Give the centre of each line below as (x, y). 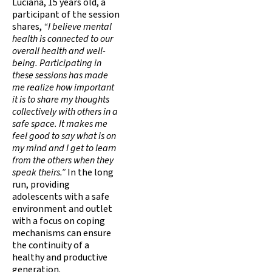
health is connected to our (63, 39)
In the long (90, 172)
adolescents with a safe (61, 196)
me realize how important (63, 87)
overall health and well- (59, 51)
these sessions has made (60, 75)
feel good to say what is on (64, 136)
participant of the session (66, 14)
